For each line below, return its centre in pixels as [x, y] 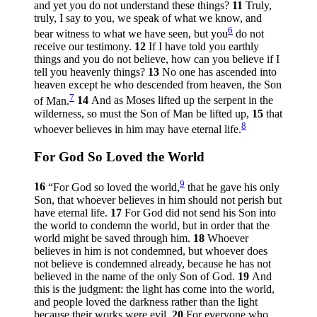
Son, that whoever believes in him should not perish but [158, 200]
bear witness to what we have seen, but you [131, 34]
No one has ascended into [219, 72]
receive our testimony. [83, 47]
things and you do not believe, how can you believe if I [157, 59]
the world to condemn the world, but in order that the [152, 225]
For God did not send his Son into [200, 212]
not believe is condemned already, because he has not [152, 263]
